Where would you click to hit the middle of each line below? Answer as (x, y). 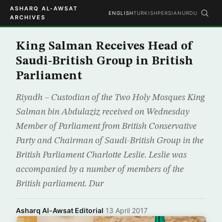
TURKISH (145, 13)
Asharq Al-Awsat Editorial (60, 210)
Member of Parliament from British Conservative (106, 126)
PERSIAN (170, 13)
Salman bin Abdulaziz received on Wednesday (103, 112)
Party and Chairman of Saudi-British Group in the (110, 141)
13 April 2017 (127, 210)
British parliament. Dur (60, 184)
